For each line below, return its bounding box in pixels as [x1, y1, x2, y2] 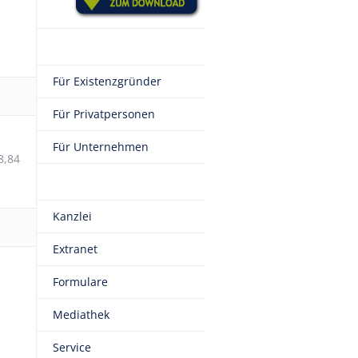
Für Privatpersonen [53, 106, 155, 121]
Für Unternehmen [53, 139, 149, 154]
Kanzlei [53, 209, 92, 224]
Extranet [53, 241, 97, 257]
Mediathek [53, 307, 109, 322]
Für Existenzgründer [53, 74, 161, 89]
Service [53, 340, 91, 355]
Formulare [53, 274, 108, 289]
